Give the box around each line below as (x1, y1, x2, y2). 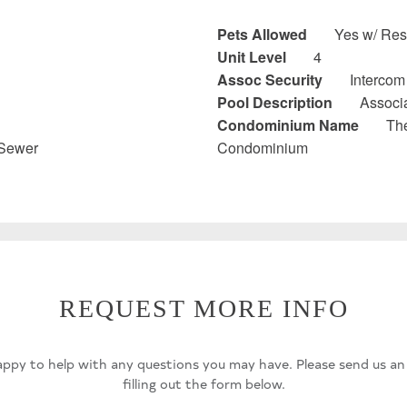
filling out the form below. (122, 374, 285, 393)
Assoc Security (217, 68, 323, 90)
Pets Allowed (217, 23, 307, 45)
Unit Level (217, 45, 286, 67)
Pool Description (217, 91, 333, 113)
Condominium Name (217, 114, 359, 135)
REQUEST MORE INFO (58, 294, 349, 323)
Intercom (350, 68, 405, 90)
